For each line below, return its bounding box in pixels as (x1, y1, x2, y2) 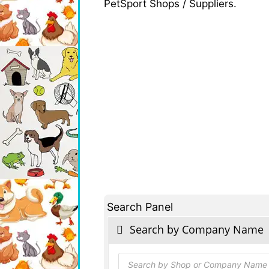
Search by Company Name (127, 222, 264, 237)
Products (118, 250, 159, 264)
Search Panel (107, 200, 173, 213)
